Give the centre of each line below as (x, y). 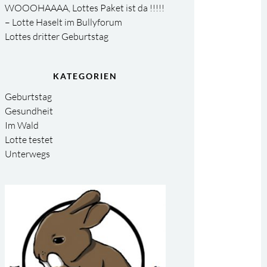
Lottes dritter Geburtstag (56, 36)
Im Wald (21, 125)
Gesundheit (29, 111)
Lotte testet (29, 139)
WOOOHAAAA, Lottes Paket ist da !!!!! (84, 8)
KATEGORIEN (85, 76)
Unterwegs (27, 154)
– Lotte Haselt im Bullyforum (63, 22)
